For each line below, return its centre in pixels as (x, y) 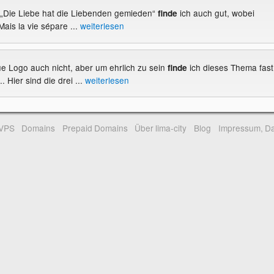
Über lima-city (161, 128)
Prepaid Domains (95, 128)
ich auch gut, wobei (216, 13)
